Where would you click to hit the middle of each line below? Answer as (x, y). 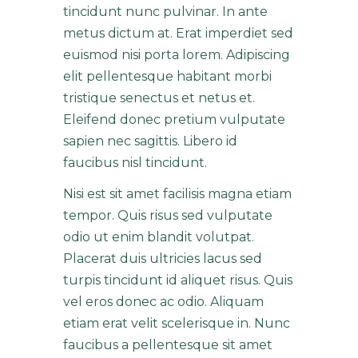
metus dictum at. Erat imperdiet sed (178, 33)
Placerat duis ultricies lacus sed (163, 259)
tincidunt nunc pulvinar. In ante (165, 12)
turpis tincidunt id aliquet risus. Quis (178, 280)
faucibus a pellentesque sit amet (168, 345)
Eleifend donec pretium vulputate (174, 119)
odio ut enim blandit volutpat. (159, 237)
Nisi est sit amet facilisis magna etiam (177, 194)
